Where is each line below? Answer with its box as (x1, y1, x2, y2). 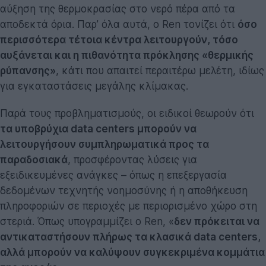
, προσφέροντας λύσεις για (68, 154, 197, 166)
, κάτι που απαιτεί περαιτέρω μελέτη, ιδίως (56, 65, 264, 77)
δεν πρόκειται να (174, 216, 259, 228)
